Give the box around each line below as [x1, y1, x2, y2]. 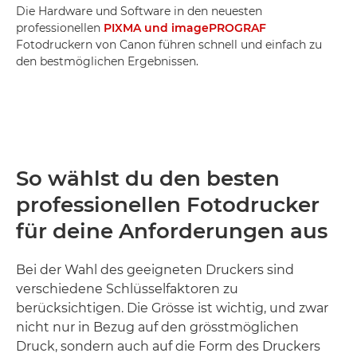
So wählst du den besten [16, 166, 280, 191]
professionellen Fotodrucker [16, 192, 320, 218]
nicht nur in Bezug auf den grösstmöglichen [16, 320, 299, 335]
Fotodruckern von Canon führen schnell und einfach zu [16, 37, 322, 52]
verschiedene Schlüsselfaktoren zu [16, 281, 238, 296]
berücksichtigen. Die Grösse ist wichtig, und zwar [16, 300, 328, 316]
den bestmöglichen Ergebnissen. [16, 54, 198, 69]
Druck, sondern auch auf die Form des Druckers [16, 339, 320, 354]
